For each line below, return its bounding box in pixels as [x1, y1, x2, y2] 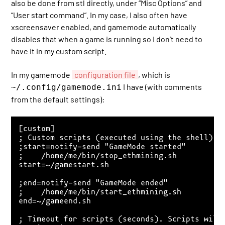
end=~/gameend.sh [19, 196, 91, 206]
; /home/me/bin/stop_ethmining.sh [19, 151, 177, 161]
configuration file [74, 69, 136, 79]
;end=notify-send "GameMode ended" [19, 178, 168, 188]
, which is [138, 69, 171, 79]
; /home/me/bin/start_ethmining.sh [19, 187, 182, 197]
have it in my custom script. [11, 46, 107, 56]
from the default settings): [11, 94, 105, 104]
